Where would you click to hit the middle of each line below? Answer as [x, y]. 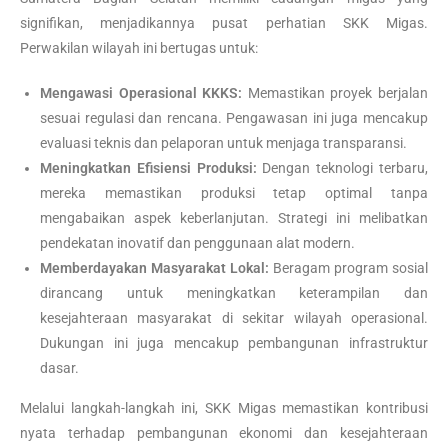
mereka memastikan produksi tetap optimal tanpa [234, 192]
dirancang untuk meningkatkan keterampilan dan [234, 292]
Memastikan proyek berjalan [335, 92]
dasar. [59, 367]
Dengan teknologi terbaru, [342, 167]
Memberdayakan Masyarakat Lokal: [154, 267]
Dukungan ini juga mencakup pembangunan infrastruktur [234, 342]
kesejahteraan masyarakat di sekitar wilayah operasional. [234, 317]
